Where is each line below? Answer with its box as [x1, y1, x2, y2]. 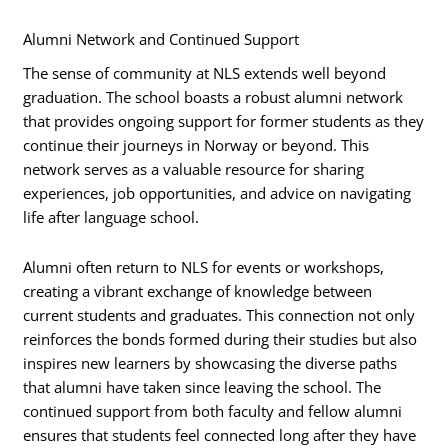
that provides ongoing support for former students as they [23, 111, 425, 132]
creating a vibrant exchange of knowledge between [23, 280, 373, 301]
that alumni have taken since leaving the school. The [23, 376, 382, 397]
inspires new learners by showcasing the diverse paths [23, 352, 398, 373]
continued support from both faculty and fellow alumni [23, 400, 403, 421]
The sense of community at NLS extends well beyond [23, 63, 387, 84]
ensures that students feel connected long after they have [23, 424, 417, 445]
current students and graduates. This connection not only [23, 304, 416, 325]
